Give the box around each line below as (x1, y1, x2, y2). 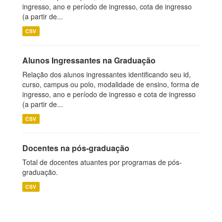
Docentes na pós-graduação (22, 142, 129, 154)
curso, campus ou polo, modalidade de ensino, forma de (22, 79, 199, 89)
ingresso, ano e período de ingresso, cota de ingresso (22, 1, 192, 11)
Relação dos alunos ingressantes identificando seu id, (22, 69, 191, 79)
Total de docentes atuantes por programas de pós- (22, 157, 182, 167)
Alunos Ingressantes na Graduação (22, 55, 156, 66)
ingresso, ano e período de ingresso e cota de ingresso (22, 89, 196, 99)
